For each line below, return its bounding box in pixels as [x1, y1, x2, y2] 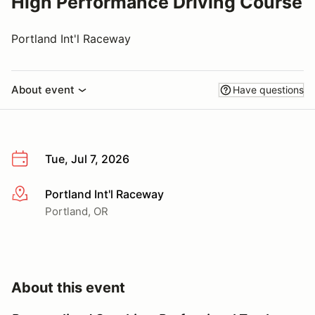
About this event [11, 278, 125, 296]
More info [11, 187, 62, 202]
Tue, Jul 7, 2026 [45, 152, 129, 166]
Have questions [233, 84, 304, 96]
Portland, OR [45, 204, 108, 218]
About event [11, 83, 75, 96]
